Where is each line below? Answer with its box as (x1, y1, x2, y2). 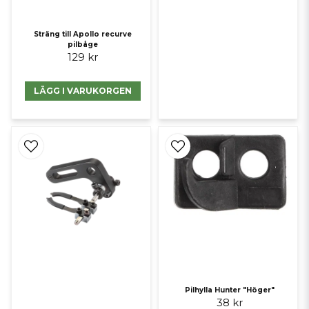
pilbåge (68, 40, 99, 49)
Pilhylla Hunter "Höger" (185, 285, 275, 295)
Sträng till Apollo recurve (34, 30, 132, 39)
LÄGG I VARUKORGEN (34, 86, 132, 96)
